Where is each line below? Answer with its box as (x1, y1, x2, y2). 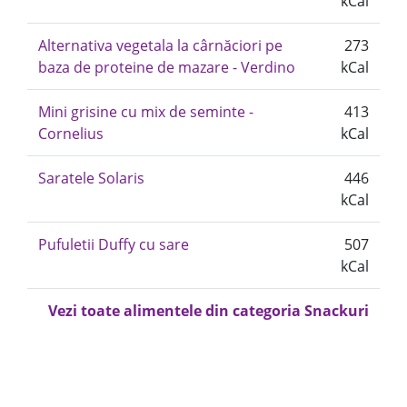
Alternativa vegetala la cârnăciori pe (38, 35, 283, 55)
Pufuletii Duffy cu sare (38, 234, 189, 254)
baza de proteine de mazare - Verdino (38, 57, 295, 77)
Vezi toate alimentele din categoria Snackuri (48, 301, 369, 321)
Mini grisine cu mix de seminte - (38, 102, 253, 122)
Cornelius (38, 124, 104, 144)
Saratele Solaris (38, 168, 144, 188)
